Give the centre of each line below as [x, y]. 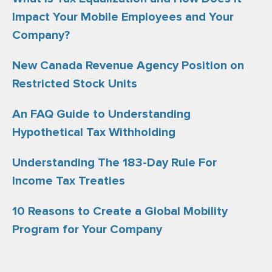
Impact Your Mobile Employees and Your [123, 17]
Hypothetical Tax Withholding [94, 132]
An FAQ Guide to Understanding [101, 114]
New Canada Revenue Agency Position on [128, 66]
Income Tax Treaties [69, 181]
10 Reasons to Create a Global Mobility [120, 211]
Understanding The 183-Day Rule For [114, 163]
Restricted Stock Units [75, 84]
